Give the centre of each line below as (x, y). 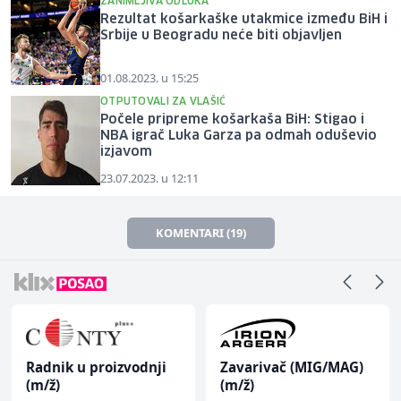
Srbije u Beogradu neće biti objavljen (221, 35)
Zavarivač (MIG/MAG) (292, 367)
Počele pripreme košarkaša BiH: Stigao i (232, 119)
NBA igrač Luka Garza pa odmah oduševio (239, 136)
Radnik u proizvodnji (96, 367)
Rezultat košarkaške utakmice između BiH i (244, 19)
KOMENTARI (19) (200, 232)
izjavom (126, 152)
